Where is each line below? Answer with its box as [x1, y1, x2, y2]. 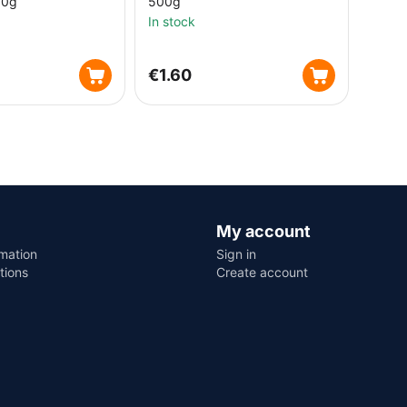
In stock [148, 14, 195, 29]
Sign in [215, 246, 256, 262]
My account [215, 222, 311, 241]
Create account [215, 264, 308, 280]
